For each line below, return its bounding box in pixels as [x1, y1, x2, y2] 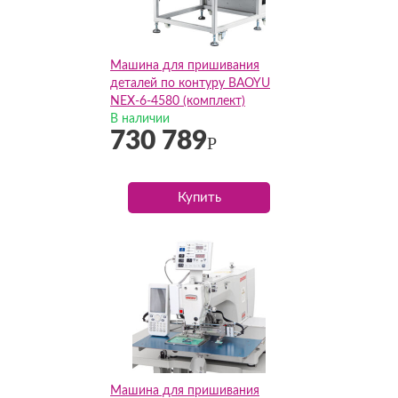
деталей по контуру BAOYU [110, 77, 270, 90]
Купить [177, 191, 221, 204]
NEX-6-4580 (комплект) [110, 95, 245, 107]
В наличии [110, 113, 170, 125]
